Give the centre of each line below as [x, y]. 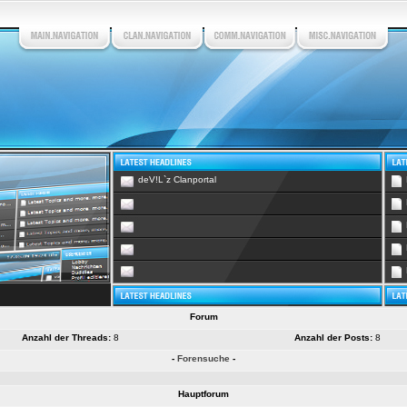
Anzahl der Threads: [66, 338]
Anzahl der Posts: [333, 338]
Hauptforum [203, 394]
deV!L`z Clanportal [177, 179]
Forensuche [203, 358]
